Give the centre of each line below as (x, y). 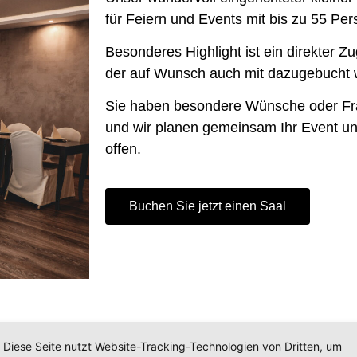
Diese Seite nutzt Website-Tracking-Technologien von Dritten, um (173, 346)
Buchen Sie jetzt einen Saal (208, 206)
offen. (123, 149)
